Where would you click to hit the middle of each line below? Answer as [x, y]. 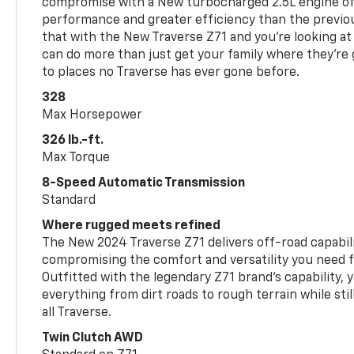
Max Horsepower [92, 115]
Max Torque [76, 158]
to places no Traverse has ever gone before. [171, 72]
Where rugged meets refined [132, 226]
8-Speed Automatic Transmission [144, 183]
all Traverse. [77, 313]
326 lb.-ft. [73, 140]
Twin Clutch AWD [93, 338]
